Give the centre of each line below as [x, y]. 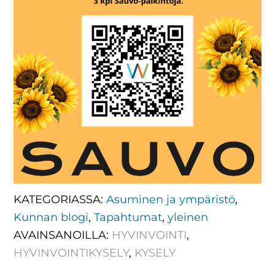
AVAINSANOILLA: [63, 235]
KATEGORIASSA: [60, 200]
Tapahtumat [128, 218]
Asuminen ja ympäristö [171, 200]
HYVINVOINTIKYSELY [72, 253]
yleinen [188, 218]
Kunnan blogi [51, 218]
